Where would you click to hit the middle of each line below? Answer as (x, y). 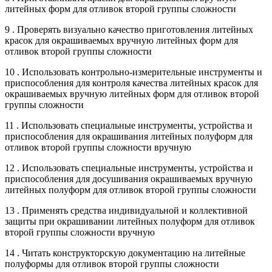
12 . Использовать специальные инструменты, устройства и (129, 168)
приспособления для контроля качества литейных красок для (131, 83)
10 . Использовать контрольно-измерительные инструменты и (134, 72)
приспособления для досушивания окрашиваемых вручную (129, 178)
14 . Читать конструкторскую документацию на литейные (125, 253)
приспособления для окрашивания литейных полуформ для (129, 136)
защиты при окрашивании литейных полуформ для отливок (130, 221)
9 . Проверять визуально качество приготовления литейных (129, 29)
